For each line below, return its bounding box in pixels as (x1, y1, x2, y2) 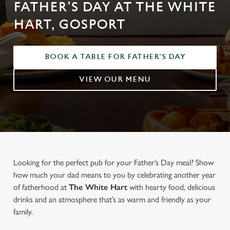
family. (13, 207, 35, 217)
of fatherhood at (13, 182, 69, 192)
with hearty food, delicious (127, 182, 215, 192)
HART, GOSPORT (13, 17, 125, 32)
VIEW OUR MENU (79, 75, 151, 84)
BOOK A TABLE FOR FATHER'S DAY (44, 52, 186, 61)
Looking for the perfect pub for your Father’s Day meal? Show (13, 158, 214, 167)
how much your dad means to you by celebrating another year (13, 170, 216, 180)
